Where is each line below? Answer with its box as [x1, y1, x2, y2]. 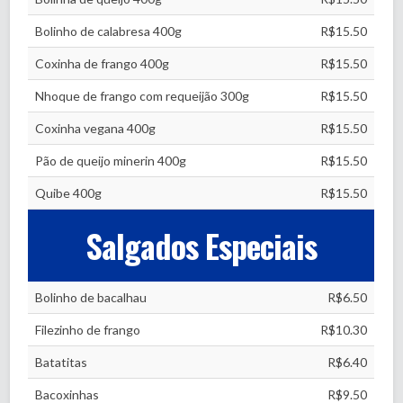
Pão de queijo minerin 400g [35, 153, 187, 168]
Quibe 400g [35, 185, 103, 201]
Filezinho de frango [35, 322, 141, 337]
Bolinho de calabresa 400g [35, 23, 183, 39]
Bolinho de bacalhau [35, 290, 148, 305]
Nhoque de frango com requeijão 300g [35, 88, 250, 103]
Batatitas [35, 354, 88, 370]
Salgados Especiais [85, 221, 318, 269]
